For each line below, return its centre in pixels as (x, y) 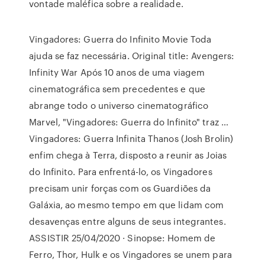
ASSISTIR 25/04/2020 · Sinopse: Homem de (122, 238)
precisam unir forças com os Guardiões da (120, 188)
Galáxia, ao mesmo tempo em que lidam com (127, 205)
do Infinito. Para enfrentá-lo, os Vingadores (121, 172)
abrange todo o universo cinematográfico (119, 105)
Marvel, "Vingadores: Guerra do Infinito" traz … (129, 122)
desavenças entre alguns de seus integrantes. (127, 221)
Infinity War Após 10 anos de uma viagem (117, 72)
